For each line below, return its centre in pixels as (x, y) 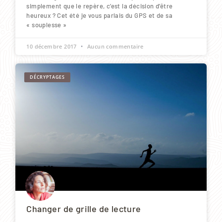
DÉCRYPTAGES (47, 77)
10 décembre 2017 (53, 46)
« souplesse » (47, 25)
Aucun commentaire (114, 46)
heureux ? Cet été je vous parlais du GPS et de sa (99, 15)
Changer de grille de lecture (84, 208)
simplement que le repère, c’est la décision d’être (100, 6)
